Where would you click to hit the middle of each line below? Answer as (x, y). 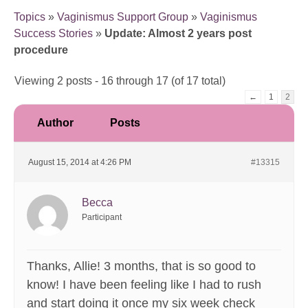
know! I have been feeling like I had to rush (144, 285)
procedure (41, 50)
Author (55, 123)
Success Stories (53, 34)
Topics (30, 17)
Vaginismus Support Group (123, 17)
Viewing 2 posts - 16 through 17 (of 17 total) (120, 81)
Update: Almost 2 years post (178, 34)
